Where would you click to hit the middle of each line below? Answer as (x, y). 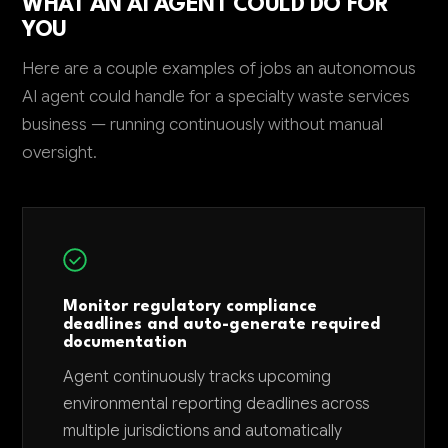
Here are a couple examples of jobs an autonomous (219, 68)
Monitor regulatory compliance (190, 306)
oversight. (60, 152)
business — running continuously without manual (203, 124)
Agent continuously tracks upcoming (197, 376)
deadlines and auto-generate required (222, 324)
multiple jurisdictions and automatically (203, 430)
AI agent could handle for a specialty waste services (216, 96)
